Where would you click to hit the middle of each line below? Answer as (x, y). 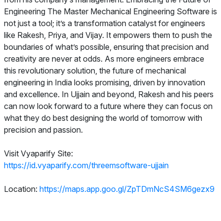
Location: (22, 189)
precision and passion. (43, 130)
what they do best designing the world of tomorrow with (103, 118)
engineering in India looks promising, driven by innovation (105, 82)
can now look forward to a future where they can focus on (108, 106)
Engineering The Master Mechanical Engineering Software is (110, 11)
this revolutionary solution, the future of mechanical (95, 71)
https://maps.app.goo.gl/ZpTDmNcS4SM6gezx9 (127, 189)
